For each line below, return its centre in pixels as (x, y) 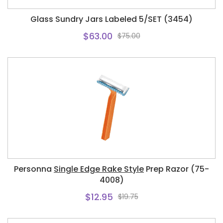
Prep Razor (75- (176, 169)
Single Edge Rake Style (99, 169)
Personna (34, 169)
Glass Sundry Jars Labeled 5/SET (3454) (111, 19)
